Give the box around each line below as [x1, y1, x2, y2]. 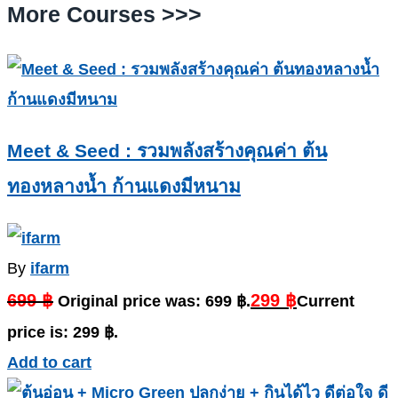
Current [297, 292, 354, 311]
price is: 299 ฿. [7, 323, 118, 342]
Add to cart [7, 354, 92, 372]
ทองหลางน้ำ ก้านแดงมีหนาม [7, 176, 241, 197]
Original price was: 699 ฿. [58, 292, 251, 311]
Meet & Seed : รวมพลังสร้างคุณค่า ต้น [7, 140, 327, 162]
